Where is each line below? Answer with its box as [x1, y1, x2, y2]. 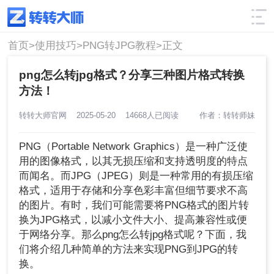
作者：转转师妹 [199, 110, 255, 120]
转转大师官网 [19, 110, 77, 120]
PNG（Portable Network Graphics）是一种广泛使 [19, 141, 248, 153]
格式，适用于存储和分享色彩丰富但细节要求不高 [19, 185, 248, 197]
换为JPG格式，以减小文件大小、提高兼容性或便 [19, 214, 248, 226]
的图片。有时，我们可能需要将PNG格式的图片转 [19, 199, 250, 212]
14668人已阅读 [120, 110, 179, 120]
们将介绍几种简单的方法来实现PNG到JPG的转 [19, 243, 239, 256]
